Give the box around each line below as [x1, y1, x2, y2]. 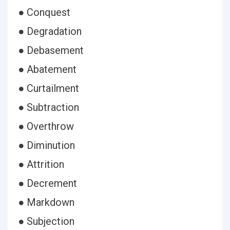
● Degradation [18, 25, 82, 37]
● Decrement [18, 177, 77, 189]
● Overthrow [18, 120, 74, 132]
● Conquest [18, 6, 70, 18]
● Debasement [18, 44, 84, 56]
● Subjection [18, 215, 74, 227]
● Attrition [18, 158, 64, 170]
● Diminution [18, 139, 75, 151]
